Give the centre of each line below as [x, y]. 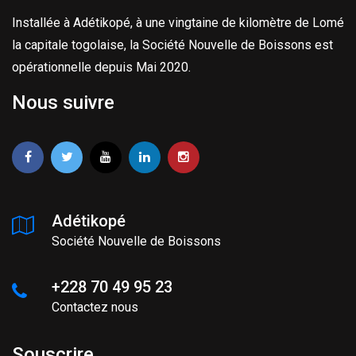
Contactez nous [95, 308]
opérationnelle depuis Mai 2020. [101, 68]
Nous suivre [63, 103]
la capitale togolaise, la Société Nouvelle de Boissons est [172, 45]
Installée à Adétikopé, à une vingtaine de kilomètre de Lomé [178, 23]
